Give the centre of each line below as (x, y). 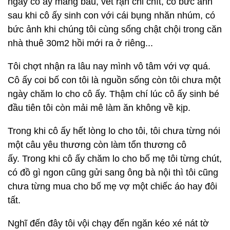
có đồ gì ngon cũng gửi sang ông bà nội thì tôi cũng (113, 172)
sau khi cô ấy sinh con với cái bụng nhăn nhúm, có (111, 15)
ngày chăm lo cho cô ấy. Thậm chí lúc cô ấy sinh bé (113, 94)
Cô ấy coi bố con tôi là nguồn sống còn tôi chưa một (114, 80)
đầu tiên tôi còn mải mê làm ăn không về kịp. (99, 108)
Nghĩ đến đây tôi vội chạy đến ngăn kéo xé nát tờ (108, 223)
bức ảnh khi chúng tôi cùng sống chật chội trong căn (115, 29)
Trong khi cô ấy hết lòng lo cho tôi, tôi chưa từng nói (114, 131)
